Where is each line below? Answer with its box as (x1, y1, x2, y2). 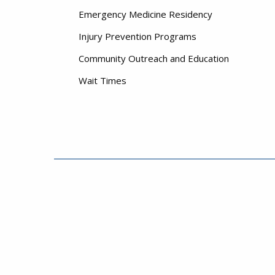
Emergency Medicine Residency (79, 8, 212, 20)
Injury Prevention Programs (79, 30, 196, 42)
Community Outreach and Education (79, 52, 229, 64)
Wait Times (79, 74, 126, 87)
